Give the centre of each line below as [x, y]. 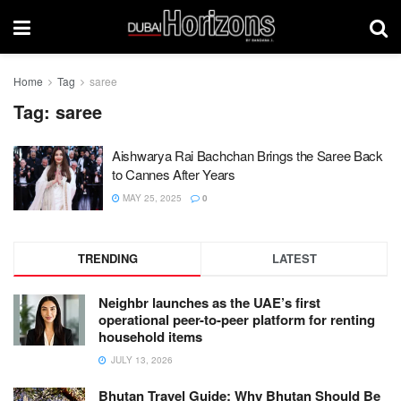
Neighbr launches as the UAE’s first [209, 302]
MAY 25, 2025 [151, 198]
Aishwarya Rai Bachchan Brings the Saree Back [247, 155]
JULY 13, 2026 [141, 359]
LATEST [294, 258]
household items [150, 336]
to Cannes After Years [174, 174]
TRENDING [107, 258]
